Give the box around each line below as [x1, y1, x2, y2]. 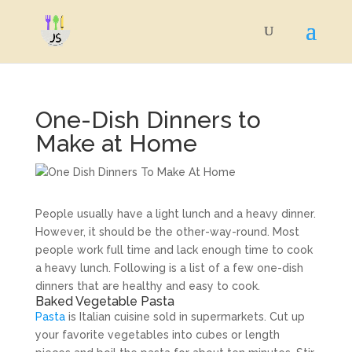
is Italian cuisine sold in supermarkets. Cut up [64, 310, 305, 323]
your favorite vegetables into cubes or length [35, 328, 280, 341]
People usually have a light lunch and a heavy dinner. [35, 207, 316, 220]
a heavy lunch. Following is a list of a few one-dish [35, 262, 303, 274]
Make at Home [35, 130, 197, 157]
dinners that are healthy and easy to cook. [35, 280, 260, 292]
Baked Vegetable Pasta [35, 294, 174, 309]
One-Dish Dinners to [35, 106, 261, 134]
